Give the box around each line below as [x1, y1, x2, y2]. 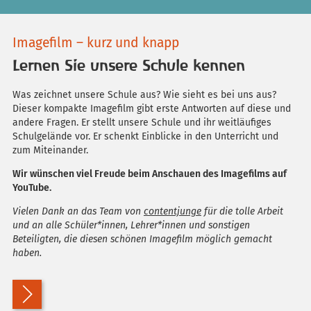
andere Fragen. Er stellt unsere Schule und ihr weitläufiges [12, 117, 271, 129]
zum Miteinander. [12, 144, 88, 157]
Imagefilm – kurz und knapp [12, 34, 179, 51]
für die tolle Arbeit [201, 205, 283, 218]
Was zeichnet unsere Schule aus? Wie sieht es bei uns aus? [12, 89, 276, 101]
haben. [12, 247, 42, 260]
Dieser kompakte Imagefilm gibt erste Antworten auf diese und [12, 103, 291, 115]
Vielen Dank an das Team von [12, 205, 144, 218]
